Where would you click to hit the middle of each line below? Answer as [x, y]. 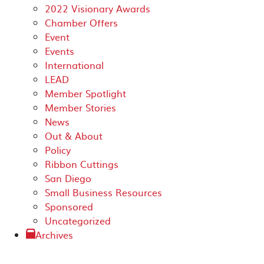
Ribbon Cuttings [82, 164]
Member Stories [80, 107]
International [74, 65]
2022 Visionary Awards [98, 8]
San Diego [68, 178]
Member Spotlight [85, 93]
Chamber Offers [81, 22]
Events [60, 51]
